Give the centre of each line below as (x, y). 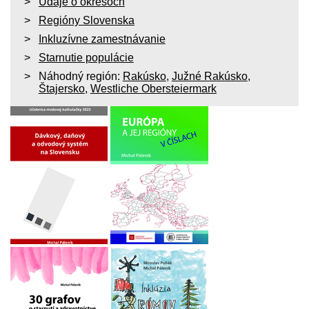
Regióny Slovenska (86, 21)
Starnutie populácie (86, 58)
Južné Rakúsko (209, 77)
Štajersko (61, 89)
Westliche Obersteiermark (153, 89)
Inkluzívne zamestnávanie (102, 39)
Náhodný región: (80, 77)
